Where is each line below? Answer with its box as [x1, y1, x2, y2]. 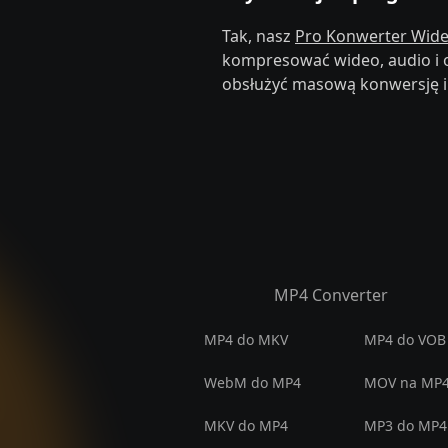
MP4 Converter [274, 284, 388, 306]
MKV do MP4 [204, 416, 288, 435]
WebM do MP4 [204, 373, 301, 392]
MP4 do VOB [364, 330, 446, 349]
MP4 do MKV [204, 330, 288, 349]
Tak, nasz [222, 25, 295, 47]
